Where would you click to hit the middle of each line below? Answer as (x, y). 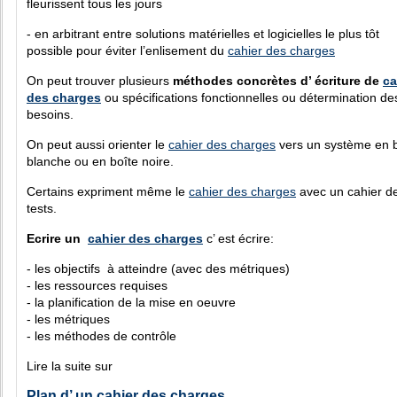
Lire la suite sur (70, 366)
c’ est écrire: (238, 238)
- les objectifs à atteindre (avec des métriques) (158, 269)
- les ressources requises (97, 285)
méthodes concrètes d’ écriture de (278, 81)
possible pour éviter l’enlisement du (127, 51)
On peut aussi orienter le (97, 144)
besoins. (50, 114)
